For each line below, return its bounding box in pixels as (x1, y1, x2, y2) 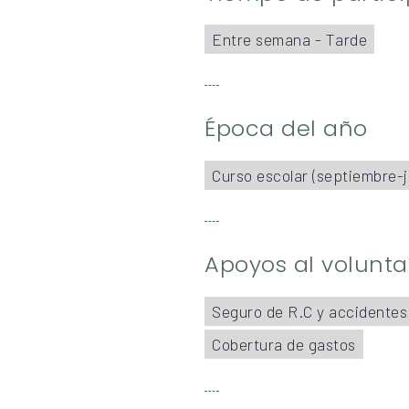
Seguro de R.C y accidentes (212, 300, 407, 321)
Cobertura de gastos (212, 334, 356, 355)
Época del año (204, 113, 368, 144)
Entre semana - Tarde (212, 29, 367, 50)
